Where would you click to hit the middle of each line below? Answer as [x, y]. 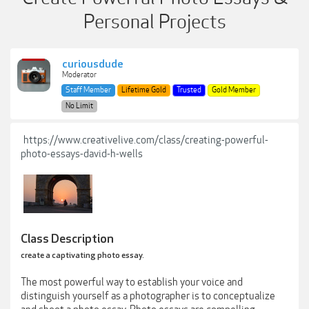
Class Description [67, 239]
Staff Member [88, 90]
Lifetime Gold [144, 90]
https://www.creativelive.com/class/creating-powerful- [146, 140]
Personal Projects [154, 22]
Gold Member [234, 90]
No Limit [79, 106]
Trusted [189, 90]
